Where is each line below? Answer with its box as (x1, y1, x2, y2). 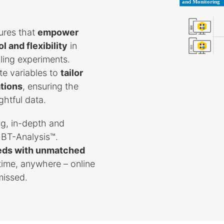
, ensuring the (22, 80, 79, 91)
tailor (60, 67, 83, 78)
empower (37, 26, 79, 37)
